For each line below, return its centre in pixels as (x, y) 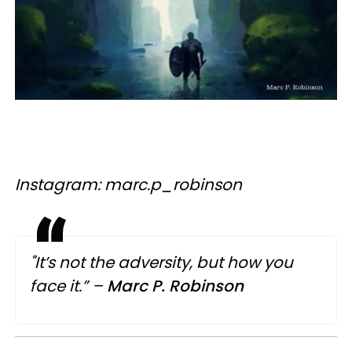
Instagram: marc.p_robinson (128, 184)
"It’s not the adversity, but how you (161, 262)
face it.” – (68, 286)
